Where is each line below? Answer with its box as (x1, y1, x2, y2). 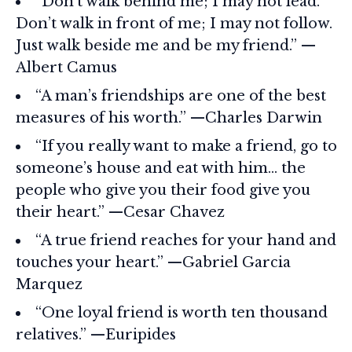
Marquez (16, 275, 82, 293)
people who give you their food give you (16, 181, 310, 199)
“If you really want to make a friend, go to (35, 137, 337, 155)
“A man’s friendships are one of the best (35, 86, 326, 104)
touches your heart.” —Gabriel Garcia (16, 253, 291, 271)
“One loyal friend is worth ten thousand (35, 303, 328, 321)
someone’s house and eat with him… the (16, 159, 306, 177)
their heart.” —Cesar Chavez (16, 203, 225, 221)
